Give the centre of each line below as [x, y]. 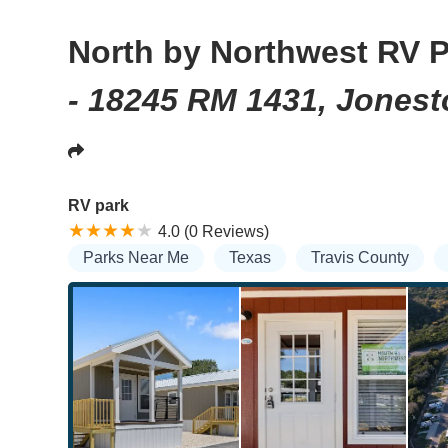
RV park [98, 205]
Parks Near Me [136, 257]
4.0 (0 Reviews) [213, 231]
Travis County [360, 257]
